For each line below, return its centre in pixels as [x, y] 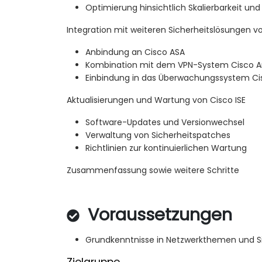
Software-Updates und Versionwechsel [165, 123]
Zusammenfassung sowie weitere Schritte [153, 170]
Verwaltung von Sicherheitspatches [158, 135]
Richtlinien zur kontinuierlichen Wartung [166, 148]
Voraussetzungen [158, 215]
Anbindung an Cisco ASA [135, 52]
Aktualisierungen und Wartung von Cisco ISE [156, 100]
